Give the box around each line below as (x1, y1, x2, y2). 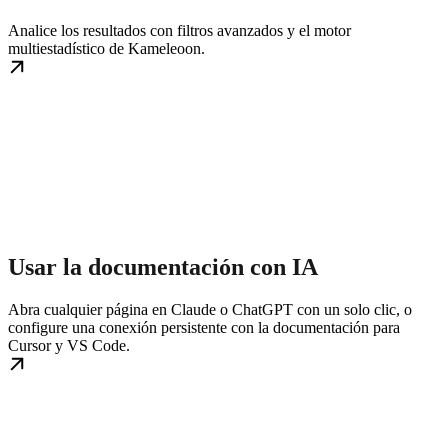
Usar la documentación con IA (8, 253, 318, 280)
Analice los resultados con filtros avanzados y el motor (8, 21, 351, 39)
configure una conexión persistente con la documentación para (8, 318, 400, 336)
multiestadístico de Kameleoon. (8, 39, 205, 57)
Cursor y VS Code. (8, 336, 130, 354)
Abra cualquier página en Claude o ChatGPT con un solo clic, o (8, 300, 412, 318)
